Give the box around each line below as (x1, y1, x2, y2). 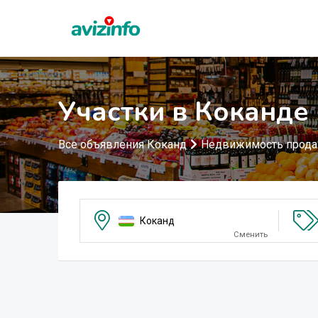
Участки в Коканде (58, 94, 309, 130)
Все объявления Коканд (58, 138, 187, 151)
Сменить (233, 230, 268, 239)
